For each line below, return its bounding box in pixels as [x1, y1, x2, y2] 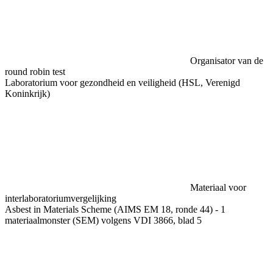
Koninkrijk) [5, 88, 50, 99]
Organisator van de [190, 55, 263, 66]
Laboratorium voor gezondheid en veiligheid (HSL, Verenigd [5, 77, 240, 88]
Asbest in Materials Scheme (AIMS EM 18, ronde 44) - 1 [5, 204, 225, 214]
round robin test [5, 66, 65, 77]
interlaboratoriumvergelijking [5, 193, 116, 204]
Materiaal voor [190, 182, 246, 193]
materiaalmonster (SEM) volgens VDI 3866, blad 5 [5, 214, 202, 225]
